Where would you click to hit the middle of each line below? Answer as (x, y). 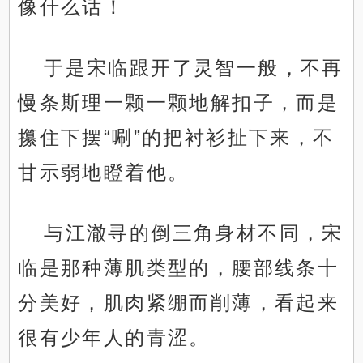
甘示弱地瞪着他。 (104, 173)
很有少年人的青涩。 (114, 338)
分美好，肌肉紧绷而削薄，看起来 (179, 303)
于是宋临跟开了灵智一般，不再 (194, 68)
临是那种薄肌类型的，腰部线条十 (179, 268)
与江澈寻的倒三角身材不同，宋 (194, 233)
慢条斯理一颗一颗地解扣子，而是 (179, 103)
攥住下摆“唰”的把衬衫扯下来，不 (176, 138)
